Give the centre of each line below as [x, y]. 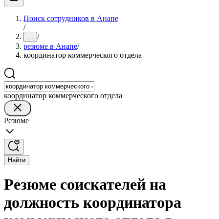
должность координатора [93, 203]
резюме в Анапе [50, 46]
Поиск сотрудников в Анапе [71, 18]
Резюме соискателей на [85, 185]
